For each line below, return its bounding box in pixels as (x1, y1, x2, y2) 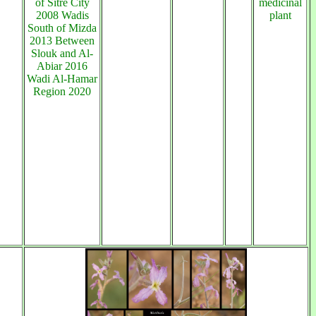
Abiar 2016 (37, 60, 87, 72)
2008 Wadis (35, 9, 89, 21)
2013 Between (30, 35, 95, 47)
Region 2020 (33, 85, 91, 97)
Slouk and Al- (31, 47, 93, 59)
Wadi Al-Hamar (27, 73, 97, 85)
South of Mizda (28, 22, 97, 34)
